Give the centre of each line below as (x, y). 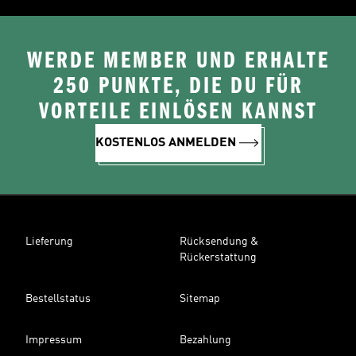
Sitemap (200, 299)
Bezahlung (205, 340)
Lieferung (49, 242)
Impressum (54, 340)
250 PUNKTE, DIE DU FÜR (178, 86)
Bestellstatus (58, 299)
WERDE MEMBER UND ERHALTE (178, 60)
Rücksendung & (219, 242)
